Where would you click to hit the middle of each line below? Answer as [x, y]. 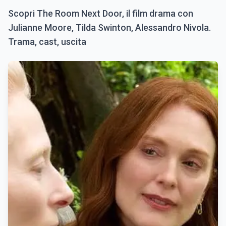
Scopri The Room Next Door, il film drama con [101, 13]
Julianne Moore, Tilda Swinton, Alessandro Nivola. [109, 27]
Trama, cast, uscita [47, 42]
